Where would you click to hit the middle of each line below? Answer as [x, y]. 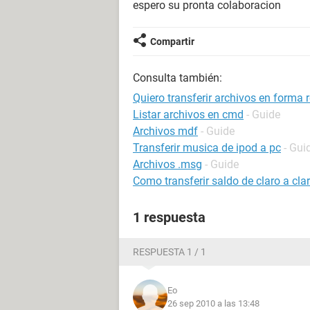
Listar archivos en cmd [188, 115]
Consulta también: [177, 78]
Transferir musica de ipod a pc [207, 148]
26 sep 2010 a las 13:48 [213, 303]
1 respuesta [169, 217]
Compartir [172, 42]
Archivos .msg [167, 164]
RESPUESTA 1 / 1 [170, 252]
